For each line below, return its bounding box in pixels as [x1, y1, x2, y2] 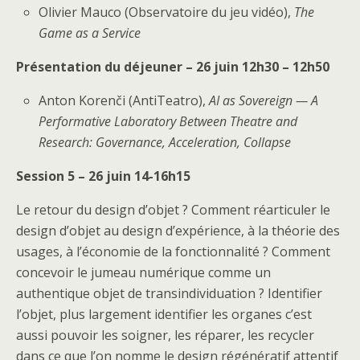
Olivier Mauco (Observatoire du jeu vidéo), [39, 2, 295, 21]
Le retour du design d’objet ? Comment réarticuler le [16, 200, 330, 219]
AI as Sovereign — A [209, 91, 319, 109]
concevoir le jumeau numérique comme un [16, 263, 271, 281]
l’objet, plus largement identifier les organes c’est [16, 305, 312, 323]
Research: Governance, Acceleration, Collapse [39, 133, 292, 151]
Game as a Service [39, 23, 141, 42]
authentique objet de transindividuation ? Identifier [16, 284, 322, 302]
